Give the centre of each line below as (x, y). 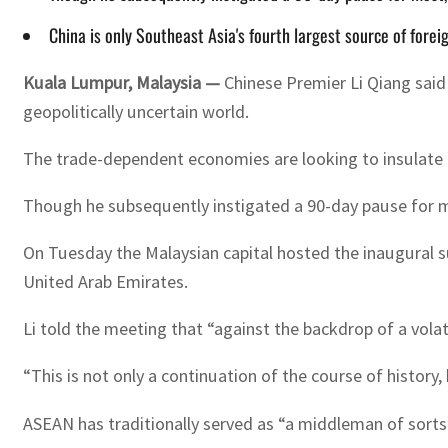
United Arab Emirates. (105, 282)
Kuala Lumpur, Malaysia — (123, 82)
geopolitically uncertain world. (136, 111)
